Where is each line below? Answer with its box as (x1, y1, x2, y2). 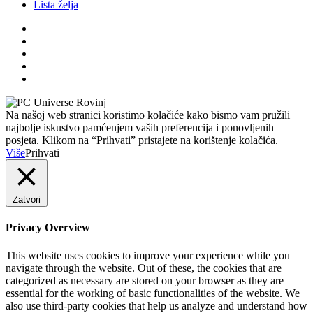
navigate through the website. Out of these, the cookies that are (6, 261, 282, 274)
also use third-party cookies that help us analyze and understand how (6, 299, 307, 312)
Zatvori (13, 194, 41, 205)
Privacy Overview (6, 221, 90, 234)
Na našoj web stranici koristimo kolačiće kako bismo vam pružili (6, 108, 290, 121)
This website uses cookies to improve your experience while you (6, 249, 290, 261)
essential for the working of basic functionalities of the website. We (6, 286, 300, 299)
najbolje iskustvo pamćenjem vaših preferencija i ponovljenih (6, 121, 274, 133)
